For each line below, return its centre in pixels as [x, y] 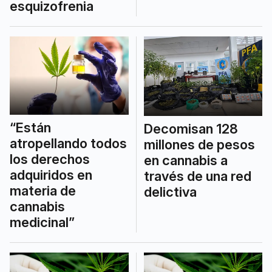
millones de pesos [199, 144]
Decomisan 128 [191, 128]
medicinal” [42, 223]
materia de [43, 191]
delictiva [170, 192]
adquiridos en [51, 175]
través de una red [197, 176]
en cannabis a [185, 160]
